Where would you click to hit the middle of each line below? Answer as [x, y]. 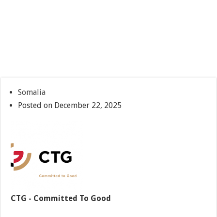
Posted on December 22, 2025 [70, 106]
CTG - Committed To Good [61, 199]
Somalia [32, 93]
